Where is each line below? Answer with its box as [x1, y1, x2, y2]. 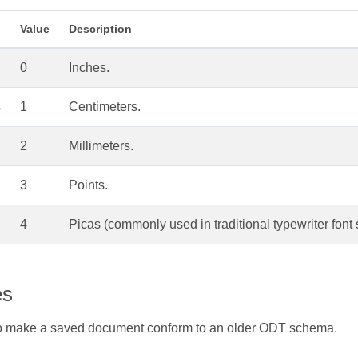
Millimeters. [69, 139, 133, 153]
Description [69, 22, 132, 36]
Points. [69, 178, 108, 193]
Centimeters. [69, 100, 141, 114]
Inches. [69, 61, 109, 75]
